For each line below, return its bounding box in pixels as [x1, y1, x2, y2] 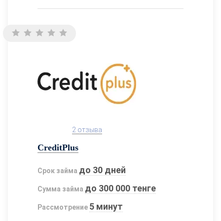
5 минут [89, 201, 123, 212]
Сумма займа [37, 184, 83, 193]
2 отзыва [72, 125, 102, 134]
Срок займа [37, 166, 77, 175]
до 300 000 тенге [85, 183, 156, 193]
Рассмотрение [37, 203, 88, 211]
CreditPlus [37, 142, 78, 152]
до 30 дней [79, 164, 126, 175]
